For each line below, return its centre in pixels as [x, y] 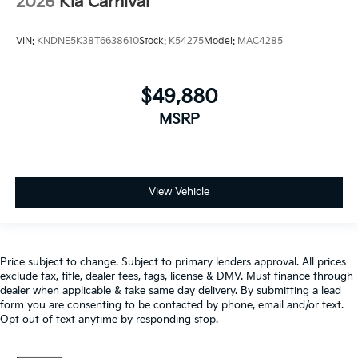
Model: [221, 42]
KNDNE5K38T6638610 [88, 42]
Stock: [154, 42]
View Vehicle [179, 192]
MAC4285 [260, 42]
